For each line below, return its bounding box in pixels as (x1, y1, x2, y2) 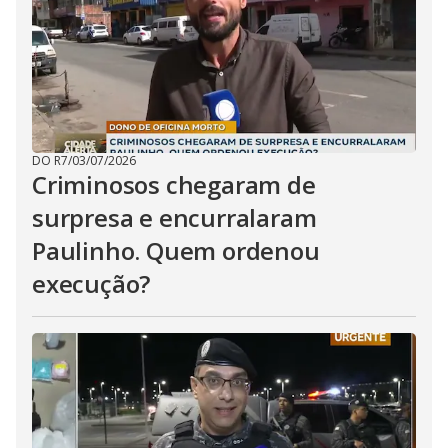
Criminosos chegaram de (32, 168, 316, 201)
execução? (32, 267, 151, 300)
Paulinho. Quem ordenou (32, 234, 320, 267)
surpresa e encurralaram (32, 201, 317, 234)
